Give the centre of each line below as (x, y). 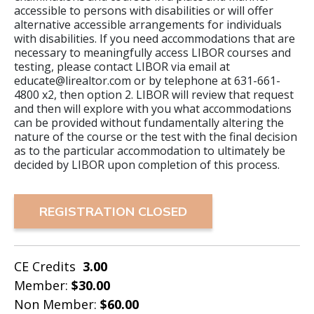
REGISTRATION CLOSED (113, 212)
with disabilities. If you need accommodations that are (155, 39)
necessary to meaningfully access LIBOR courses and (152, 53)
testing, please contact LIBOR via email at (122, 67)
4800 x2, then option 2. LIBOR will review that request (154, 95)
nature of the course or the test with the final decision (156, 137)
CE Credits (45, 267)
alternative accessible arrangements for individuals (148, 25)
